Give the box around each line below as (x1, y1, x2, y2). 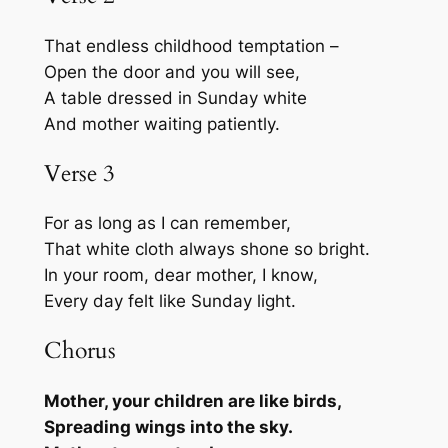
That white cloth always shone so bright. (43, 239, 370, 260)
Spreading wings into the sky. (43, 416, 293, 437)
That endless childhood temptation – (43, 35, 339, 56)
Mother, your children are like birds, (43, 390, 342, 411)
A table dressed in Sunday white (43, 87, 307, 108)
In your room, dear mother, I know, (43, 265, 318, 286)
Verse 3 (43, 157, 115, 189)
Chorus (43, 335, 116, 367)
